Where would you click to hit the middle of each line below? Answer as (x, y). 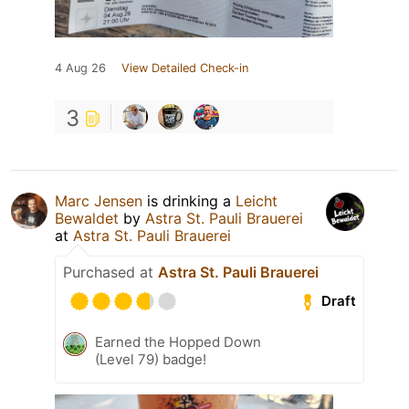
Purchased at (110, 272)
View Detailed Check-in (185, 68)
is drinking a (189, 200)
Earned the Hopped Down (178, 341)
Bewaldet (87, 218)
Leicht (257, 200)
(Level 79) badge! (151, 359)
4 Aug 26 (80, 68)
